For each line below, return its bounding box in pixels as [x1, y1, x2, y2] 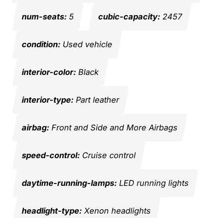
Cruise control [79, 150, 137, 160]
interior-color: [21, 67, 77, 77]
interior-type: [21, 94, 74, 105]
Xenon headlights [81, 205, 152, 216]
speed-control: [21, 150, 81, 160]
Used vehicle [59, 39, 113, 49]
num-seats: [21, 11, 68, 21]
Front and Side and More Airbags [48, 122, 179, 132]
